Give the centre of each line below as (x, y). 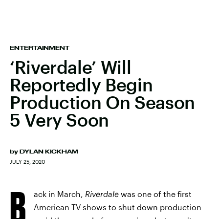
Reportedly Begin (81, 85)
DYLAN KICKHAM (49, 152)
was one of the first (155, 194)
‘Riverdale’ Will (71, 67)
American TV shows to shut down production (118, 207)
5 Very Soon (60, 120)
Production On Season (102, 102)
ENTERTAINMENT (40, 48)
